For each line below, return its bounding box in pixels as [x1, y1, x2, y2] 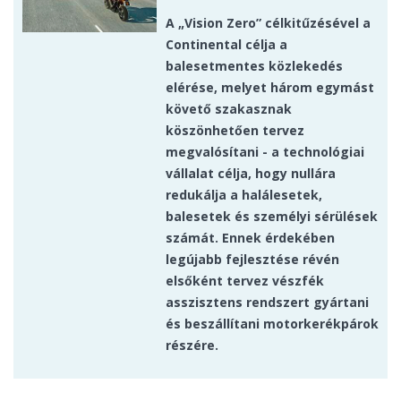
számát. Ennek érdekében [166, 229, 335, 247]
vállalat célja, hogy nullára [166, 165, 336, 183]
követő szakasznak [166, 100, 292, 118]
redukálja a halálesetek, [166, 186, 322, 204]
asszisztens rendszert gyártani [166, 294, 369, 311]
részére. [166, 337, 222, 354]
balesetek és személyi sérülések [166, 208, 378, 226]
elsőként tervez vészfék [166, 272, 324, 290]
